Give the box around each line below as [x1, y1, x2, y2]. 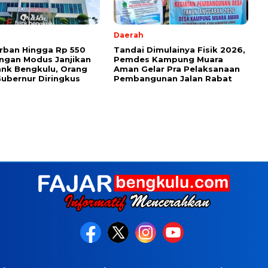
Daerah [114, 31, 144, 40]
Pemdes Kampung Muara [114, 54, 223, 65]
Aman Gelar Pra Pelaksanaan [114, 64, 240, 74]
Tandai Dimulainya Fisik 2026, [114, 45, 245, 55]
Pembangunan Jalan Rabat [114, 74, 232, 84]
